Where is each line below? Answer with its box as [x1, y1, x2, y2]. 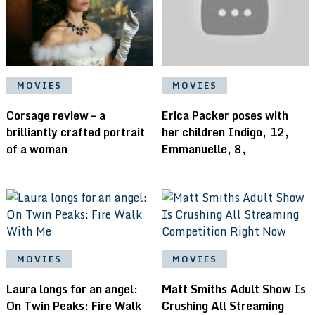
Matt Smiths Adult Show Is [162, 279, 307, 298]
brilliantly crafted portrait [6, 122, 145, 141]
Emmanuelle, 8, [162, 139, 247, 158]
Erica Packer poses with [162, 105, 289, 124]
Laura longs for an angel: [6, 279, 138, 298]
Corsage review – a [6, 105, 105, 124]
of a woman [6, 139, 67, 158]
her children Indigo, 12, [162, 122, 290, 141]
